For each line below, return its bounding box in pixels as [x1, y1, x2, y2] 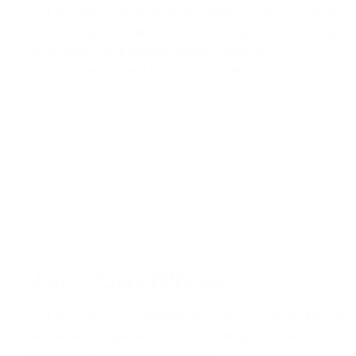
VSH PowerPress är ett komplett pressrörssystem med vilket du [25, 309, 342, 323]
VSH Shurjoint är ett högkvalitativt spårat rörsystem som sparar [25, 6, 342, 20]
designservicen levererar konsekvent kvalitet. [25, 63, 250, 77]
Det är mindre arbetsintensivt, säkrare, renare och [25, 44, 270, 58]
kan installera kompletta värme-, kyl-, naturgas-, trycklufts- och [25, 328, 339, 342]
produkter [25, 87, 82, 103]
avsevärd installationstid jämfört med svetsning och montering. [25, 25, 337, 39]
